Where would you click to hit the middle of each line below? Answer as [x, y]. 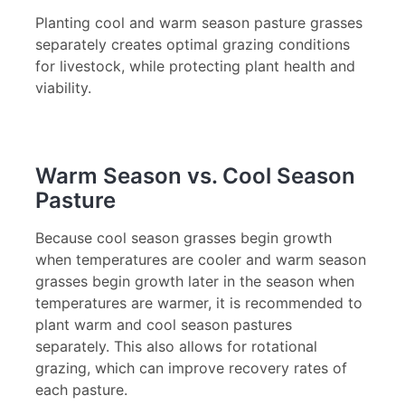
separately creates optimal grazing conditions [193, 44]
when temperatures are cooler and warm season [201, 259]
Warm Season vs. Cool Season [195, 175]
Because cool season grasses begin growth [184, 237]
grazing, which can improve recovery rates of [191, 367]
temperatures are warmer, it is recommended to [199, 302]
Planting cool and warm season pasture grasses [199, 22]
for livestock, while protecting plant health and [195, 66]
